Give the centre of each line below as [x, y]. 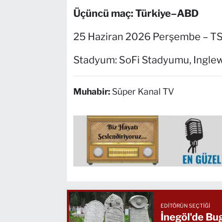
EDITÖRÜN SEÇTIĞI [186, 206]
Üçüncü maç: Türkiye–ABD [136, 14]
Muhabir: [92, 92]
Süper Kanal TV [143, 92]
